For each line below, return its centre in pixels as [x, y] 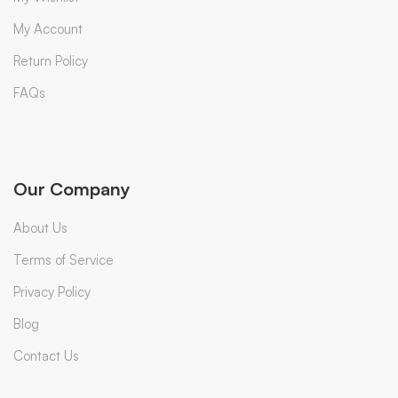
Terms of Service [64, 259]
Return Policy [51, 60]
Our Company [72, 188]
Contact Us [46, 355]
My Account [48, 28]
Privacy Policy [52, 291]
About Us [40, 227]
